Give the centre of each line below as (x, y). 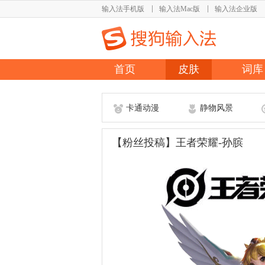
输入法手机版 (123, 9)
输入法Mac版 (180, 9)
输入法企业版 (236, 9)
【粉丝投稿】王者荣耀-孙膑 (177, 143)
